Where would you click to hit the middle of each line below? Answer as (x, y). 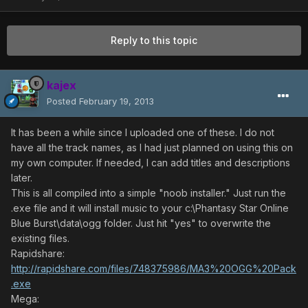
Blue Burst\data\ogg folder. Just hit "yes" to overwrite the (141, 223)
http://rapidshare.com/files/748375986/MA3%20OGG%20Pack (154, 269)
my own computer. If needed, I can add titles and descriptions (151, 163)
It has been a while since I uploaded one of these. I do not (143, 133)
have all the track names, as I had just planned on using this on (152, 148)
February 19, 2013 (117, 101)
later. (22, 178)
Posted (63, 101)
